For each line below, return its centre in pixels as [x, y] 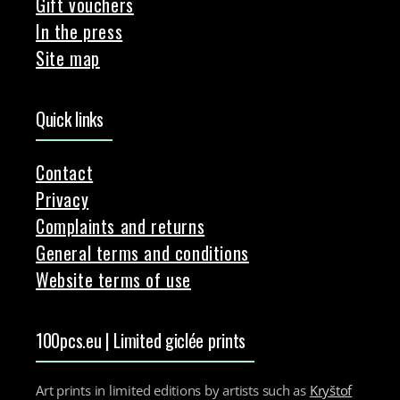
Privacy [62, 199]
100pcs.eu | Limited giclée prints [141, 340]
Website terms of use [113, 279]
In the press [79, 31]
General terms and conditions [142, 252]
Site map [68, 58]
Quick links [70, 118]
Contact [65, 172]
